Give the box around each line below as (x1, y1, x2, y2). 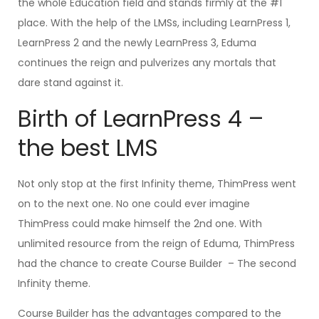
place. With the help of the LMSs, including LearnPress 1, (18, 16, 291, 30)
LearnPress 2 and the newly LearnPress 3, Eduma (18, 36, 256, 50)
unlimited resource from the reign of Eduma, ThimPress (18, 236, 295, 251)
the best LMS (18, 132, 158, 164)
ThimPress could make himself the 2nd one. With (18, 216, 262, 231)
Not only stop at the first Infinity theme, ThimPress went (18, 177, 296, 191)
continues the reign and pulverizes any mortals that (18, 56, 276, 70)
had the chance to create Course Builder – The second (18, 256, 296, 271)
